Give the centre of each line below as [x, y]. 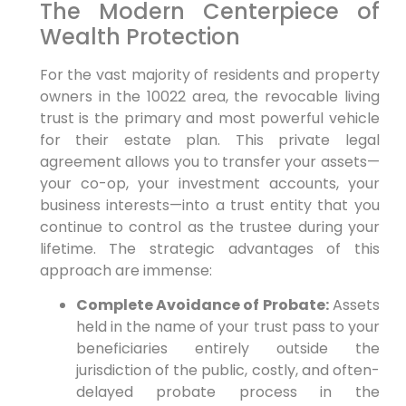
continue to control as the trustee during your [209, 227]
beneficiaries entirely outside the [227, 349]
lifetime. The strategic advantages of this [209, 248]
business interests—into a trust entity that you [209, 205]
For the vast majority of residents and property [209, 74]
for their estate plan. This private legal [209, 140]
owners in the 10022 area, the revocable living [209, 96]
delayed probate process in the [227, 392]
